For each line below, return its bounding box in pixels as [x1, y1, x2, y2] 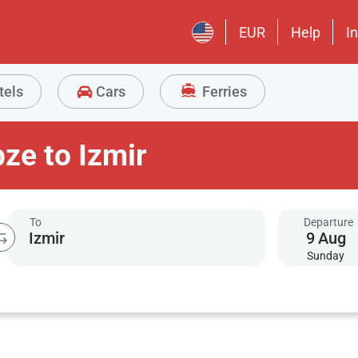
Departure [304, 215, 354, 229]
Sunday [307, 249, 345, 262]
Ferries [198, 83, 247, 100]
